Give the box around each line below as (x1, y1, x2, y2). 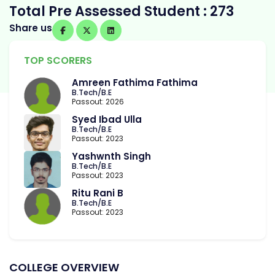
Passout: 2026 (72, 96, 124, 107)
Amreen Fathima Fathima (72, 76, 198, 90)
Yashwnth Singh (72, 150, 151, 163)
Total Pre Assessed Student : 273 (9, 2, 234, 21)
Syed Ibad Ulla (72, 113, 142, 126)
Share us (9, 21, 52, 34)
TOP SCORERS (24, 53, 92, 68)
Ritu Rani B (72, 187, 123, 200)
